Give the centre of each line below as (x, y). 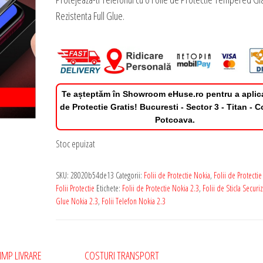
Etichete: (109, 188)
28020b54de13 (92, 176)
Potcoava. (175, 120)
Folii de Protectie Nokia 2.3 (160, 188)
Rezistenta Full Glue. (90, 16)
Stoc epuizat (75, 144)
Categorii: (129, 176)
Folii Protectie (75, 188)
